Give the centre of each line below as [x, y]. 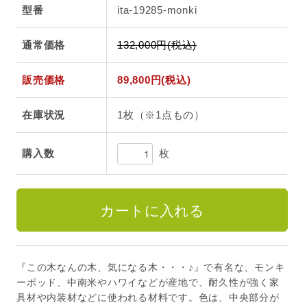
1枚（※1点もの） [161, 115]
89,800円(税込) [154, 80]
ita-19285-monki [157, 10]
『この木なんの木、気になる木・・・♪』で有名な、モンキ [151, 268]
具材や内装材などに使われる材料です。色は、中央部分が [148, 298]
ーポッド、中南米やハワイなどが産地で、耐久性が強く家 [148, 283]
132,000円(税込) [157, 45]
